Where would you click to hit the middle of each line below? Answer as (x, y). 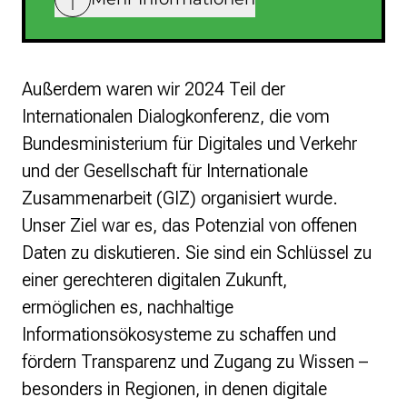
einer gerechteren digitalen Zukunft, (154, 280)
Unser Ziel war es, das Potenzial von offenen (189, 226)
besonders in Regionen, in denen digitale (174, 389)
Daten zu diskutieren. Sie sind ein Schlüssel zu (197, 253)
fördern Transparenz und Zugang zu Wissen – (195, 362)
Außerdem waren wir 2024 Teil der (154, 89)
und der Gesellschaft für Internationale (165, 171)
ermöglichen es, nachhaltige (128, 308)
